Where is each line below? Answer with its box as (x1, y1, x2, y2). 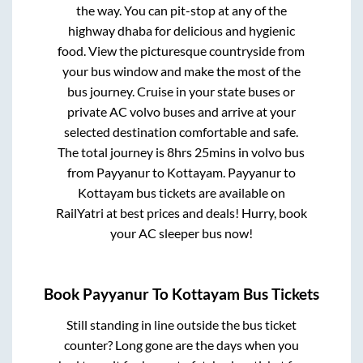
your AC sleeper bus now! (109, 225, 253, 241)
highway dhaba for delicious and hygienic (67, 23, 295, 39)
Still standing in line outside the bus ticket (66, 316, 297, 332)
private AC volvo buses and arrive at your (66, 104, 296, 120)
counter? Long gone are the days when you (63, 336, 299, 352)
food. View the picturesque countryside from (58, 43, 305, 59)
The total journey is (58, 144, 168, 160)
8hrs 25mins (167, 144, 237, 160)
